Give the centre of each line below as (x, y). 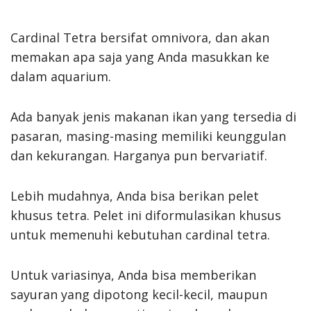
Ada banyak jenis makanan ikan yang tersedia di (153, 116)
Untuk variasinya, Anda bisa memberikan (133, 275)
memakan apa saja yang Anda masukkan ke (140, 57)
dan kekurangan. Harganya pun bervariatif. (139, 155)
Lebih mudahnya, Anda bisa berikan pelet (135, 195)
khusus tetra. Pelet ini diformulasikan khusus (146, 215)
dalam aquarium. (61, 76)
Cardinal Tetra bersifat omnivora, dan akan (140, 37)
